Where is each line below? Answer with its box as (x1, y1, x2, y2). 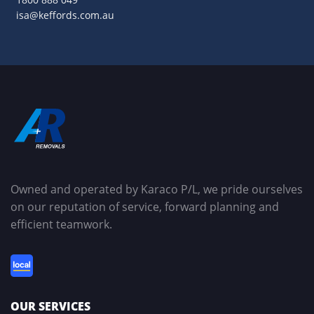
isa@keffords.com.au (16, 8, 115, 22)
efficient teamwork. (11, 216, 112, 232)
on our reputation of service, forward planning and (11, 198, 279, 214)
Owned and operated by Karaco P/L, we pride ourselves (11, 181, 303, 197)
